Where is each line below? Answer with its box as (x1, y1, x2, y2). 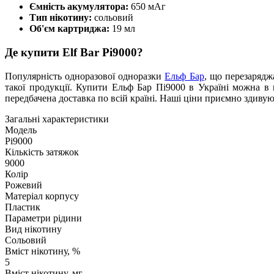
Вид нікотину (5, 223, 62, 234)
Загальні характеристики (5, 113, 109, 124)
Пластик (5, 201, 40, 212)
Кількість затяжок (5, 146, 79, 157)
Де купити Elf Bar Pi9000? (5, 46, 143, 59)
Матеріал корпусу (5, 190, 79, 201)
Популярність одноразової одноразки (5, 70, 165, 81)
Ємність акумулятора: (29, 1, 131, 12)
